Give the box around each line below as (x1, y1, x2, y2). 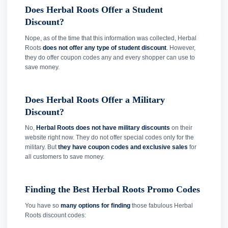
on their (170, 124, 192, 132)
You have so (25, 202, 61, 209)
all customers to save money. (25, 153, 104, 161)
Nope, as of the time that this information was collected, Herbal (25, 34, 196, 42)
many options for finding (61, 202, 130, 209)
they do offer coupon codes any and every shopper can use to (25, 53, 195, 61)
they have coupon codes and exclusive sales (58, 144, 188, 151)
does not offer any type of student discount (43, 44, 166, 51)
